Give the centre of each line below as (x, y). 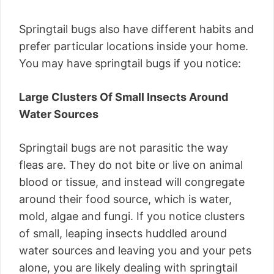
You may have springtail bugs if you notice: (130, 64)
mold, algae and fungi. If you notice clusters (132, 217)
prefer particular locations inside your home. (134, 46)
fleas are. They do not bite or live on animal (131, 165)
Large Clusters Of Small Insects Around (124, 97)
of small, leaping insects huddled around (123, 234)
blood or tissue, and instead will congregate (132, 182)
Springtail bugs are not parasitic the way (124, 148)
